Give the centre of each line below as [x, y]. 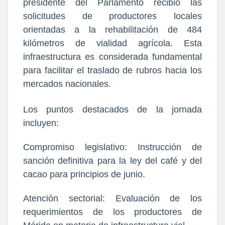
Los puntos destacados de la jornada [113, 109]
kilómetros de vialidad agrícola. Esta [113, 43]
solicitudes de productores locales [113, 16]
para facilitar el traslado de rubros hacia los [113, 70]
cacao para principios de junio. [84, 174]
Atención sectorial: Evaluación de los [113, 198]
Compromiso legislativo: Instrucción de [113, 147]
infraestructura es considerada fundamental [113, 57]
